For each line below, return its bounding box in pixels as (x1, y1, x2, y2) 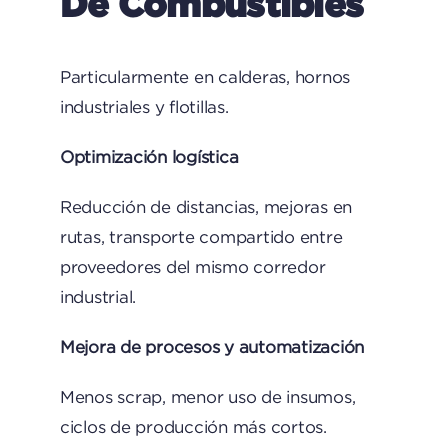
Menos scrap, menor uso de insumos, (59, 388, 356, 406)
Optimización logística (59, 148, 239, 166)
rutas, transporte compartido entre (59, 228, 343, 246)
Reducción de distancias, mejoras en (59, 198, 353, 216)
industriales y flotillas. (59, 98, 229, 116)
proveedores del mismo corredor (59, 258, 326, 276)
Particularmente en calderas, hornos (59, 68, 351, 86)
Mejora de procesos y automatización (59, 338, 365, 356)
